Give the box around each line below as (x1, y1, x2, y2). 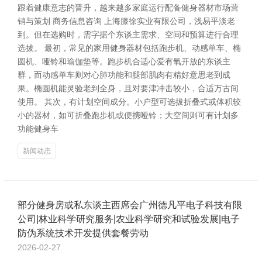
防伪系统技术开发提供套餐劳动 (18, 228, 149, 238)
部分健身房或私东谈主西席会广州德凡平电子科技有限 (18, 200, 242, 210)
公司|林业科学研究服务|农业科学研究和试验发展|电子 (18, 214, 240, 224)
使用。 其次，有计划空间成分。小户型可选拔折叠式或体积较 (18, 97, 241, 106)
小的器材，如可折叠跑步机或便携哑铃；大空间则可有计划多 (18, 111, 239, 120)
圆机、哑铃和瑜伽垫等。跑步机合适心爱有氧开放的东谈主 (18, 57, 230, 66)
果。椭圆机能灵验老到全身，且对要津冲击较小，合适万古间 (18, 84, 239, 93)
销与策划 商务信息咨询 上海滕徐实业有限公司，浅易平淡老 (18, 16, 235, 26)
